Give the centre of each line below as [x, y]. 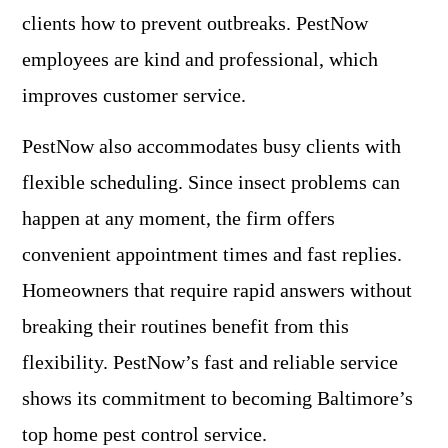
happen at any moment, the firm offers [178, 218]
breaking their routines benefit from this [185, 326]
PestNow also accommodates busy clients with [211, 146]
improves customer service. [134, 95]
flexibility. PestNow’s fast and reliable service [210, 362]
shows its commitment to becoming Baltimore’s [217, 398]
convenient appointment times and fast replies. [212, 254]
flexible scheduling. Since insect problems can [211, 182]
